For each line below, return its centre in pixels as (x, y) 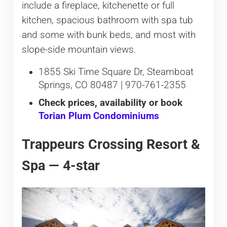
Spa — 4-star (61, 166)
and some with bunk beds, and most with (108, 35)
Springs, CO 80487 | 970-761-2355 (112, 85)
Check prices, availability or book (110, 103)
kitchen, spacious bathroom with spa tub (107, 20)
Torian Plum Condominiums (99, 116)
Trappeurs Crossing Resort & (111, 144)
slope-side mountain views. (79, 49)
